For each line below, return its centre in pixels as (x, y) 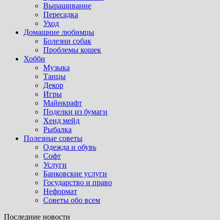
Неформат (60, 191)
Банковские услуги (75, 174)
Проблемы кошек (72, 50)
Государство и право (78, 182)
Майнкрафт (63, 103)
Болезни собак (67, 41)
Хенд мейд (61, 121)
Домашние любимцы (59, 32)
